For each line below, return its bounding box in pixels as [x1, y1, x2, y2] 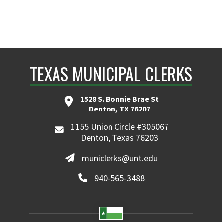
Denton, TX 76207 [89, 104, 150, 113]
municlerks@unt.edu [81, 152, 158, 164]
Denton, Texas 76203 [81, 132, 159, 143]
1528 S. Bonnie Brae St [80, 94, 159, 104]
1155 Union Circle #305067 [70, 121, 168, 132]
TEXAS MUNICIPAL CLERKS [30, 61, 192, 86]
